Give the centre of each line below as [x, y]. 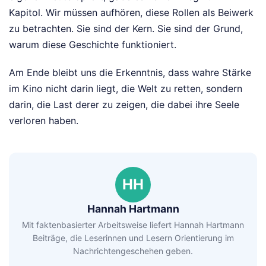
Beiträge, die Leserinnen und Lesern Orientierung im [133, 237]
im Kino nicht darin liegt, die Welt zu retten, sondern [126, 89]
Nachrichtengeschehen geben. [133, 251]
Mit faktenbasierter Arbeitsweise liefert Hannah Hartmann [133, 224]
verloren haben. [44, 121]
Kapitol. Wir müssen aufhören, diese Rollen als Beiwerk [131, 13]
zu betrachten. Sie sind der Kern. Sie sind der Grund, [126, 29]
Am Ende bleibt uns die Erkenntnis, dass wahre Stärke [130, 73]
